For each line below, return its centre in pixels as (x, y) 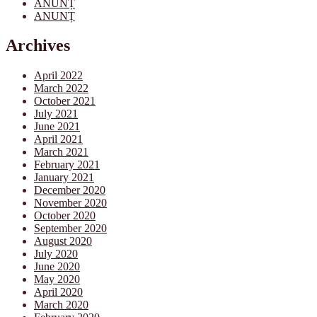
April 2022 (58, 76)
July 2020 (56, 254)
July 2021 (56, 114)
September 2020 (70, 229)
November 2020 (70, 203)
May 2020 (57, 279)
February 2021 (67, 165)
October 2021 (65, 101)
